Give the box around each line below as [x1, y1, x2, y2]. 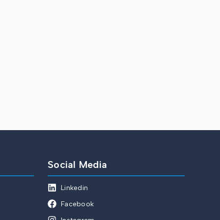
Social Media [48, 159, 107, 170]
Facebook [61, 200, 94, 208]
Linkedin [61, 184, 88, 192]
